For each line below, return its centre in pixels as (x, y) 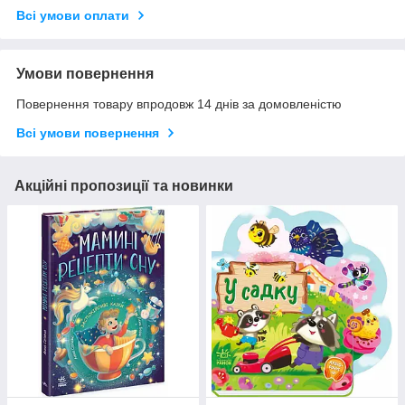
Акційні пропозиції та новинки (124, 186)
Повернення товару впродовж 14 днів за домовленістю (179, 104)
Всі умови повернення (88, 133)
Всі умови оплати (73, 16)
